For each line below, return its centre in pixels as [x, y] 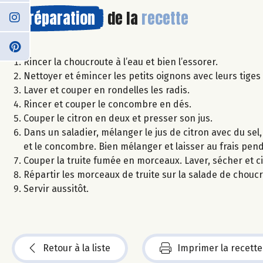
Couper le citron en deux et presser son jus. [118, 118]
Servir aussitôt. [56, 188]
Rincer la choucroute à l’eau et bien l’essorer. [121, 62]
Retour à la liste [77, 248]
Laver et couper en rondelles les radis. [107, 90]
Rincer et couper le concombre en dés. [107, 104]
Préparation [58, 18]
